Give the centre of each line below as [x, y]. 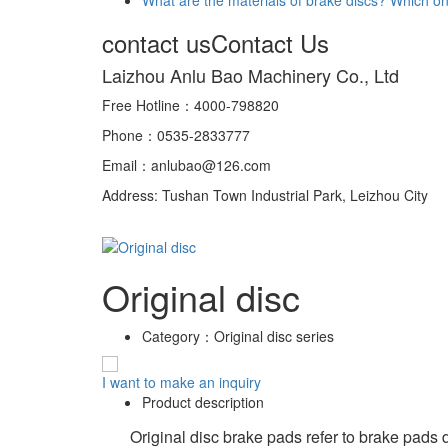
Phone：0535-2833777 [176, 134]
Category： [178, 335]
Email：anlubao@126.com [186, 164]
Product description [203, 401]
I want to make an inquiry [181, 381]
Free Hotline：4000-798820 [190, 104]
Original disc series [274, 335]
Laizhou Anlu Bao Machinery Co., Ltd [250, 74]
